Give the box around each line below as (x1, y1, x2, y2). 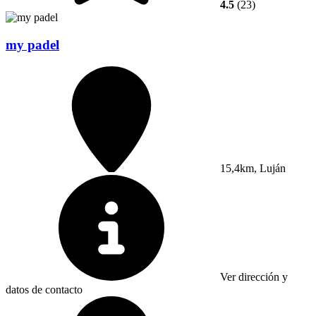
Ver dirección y (217, 270, 288, 283)
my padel (6, 37, 59, 52)
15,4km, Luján (217, 162, 286, 174)
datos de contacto (6, 283, 83, 296)
